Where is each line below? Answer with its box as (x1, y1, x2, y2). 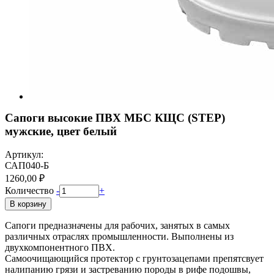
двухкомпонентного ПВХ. (5, 242, 115, 253)
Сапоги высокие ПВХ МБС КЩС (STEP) (5, 111, 225, 124)
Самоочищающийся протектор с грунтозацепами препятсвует (5, 253, 264, 264)
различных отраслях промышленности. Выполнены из (5, 231, 234, 242)
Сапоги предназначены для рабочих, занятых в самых (5, 220, 230, 231)
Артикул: (5, 149, 43, 160)
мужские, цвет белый (5, 124, 117, 138)
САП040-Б (5, 160, 49, 171)
